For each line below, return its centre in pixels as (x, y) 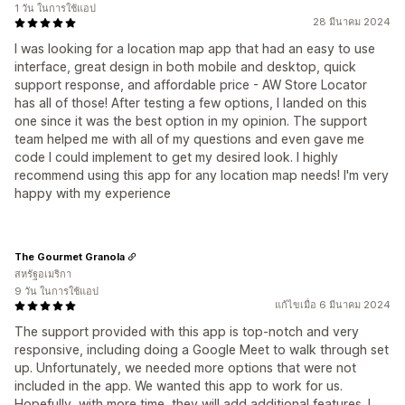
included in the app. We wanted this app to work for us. (179, 386)
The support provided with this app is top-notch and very (187, 331)
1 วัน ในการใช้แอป (55, 8)
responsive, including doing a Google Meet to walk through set (202, 349)
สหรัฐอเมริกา (43, 274)
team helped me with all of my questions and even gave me (189, 139)
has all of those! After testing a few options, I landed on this (191, 103)
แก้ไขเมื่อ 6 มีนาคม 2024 (333, 305)
